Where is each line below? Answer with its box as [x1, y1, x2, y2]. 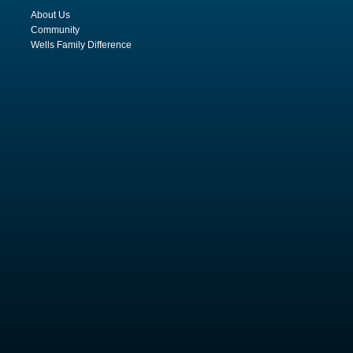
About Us [31, 9, 71, 20]
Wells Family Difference [31, 39, 132, 50]
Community [31, 24, 80, 35]
